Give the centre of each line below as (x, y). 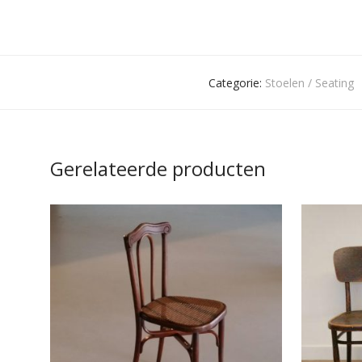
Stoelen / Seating (309, 83)
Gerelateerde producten (158, 168)
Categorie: (237, 83)
